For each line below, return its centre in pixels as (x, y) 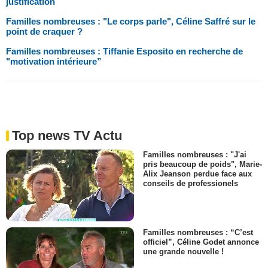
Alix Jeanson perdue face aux (197, 173)
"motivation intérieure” (54, 61)
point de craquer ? (44, 31)
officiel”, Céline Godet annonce (201, 242)
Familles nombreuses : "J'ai (195, 154)
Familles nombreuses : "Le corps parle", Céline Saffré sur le (131, 21)
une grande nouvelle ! (183, 252)
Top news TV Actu (67, 135)
